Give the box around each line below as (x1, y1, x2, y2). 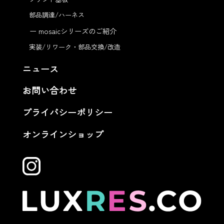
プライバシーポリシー (22, 105, 112, 119)
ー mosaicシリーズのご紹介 (29, 25, 117, 36)
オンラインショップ (22, 127, 103, 141)
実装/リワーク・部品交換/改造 (28, 41, 120, 51)
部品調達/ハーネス (28, 9, 84, 19)
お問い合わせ (22, 83, 76, 97)
